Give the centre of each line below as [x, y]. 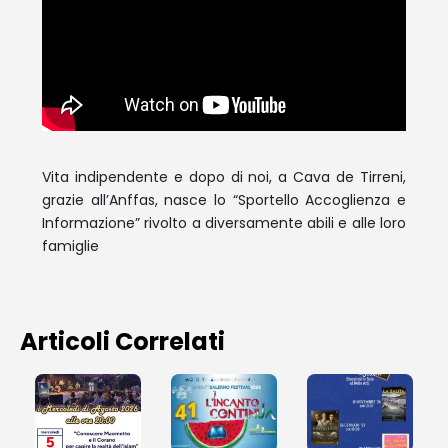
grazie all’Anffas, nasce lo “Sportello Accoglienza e [224, 199]
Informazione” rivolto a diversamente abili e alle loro [224, 222]
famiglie [70, 245]
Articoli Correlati [122, 341]
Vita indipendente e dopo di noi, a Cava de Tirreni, [224, 176]
